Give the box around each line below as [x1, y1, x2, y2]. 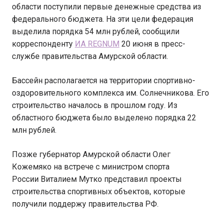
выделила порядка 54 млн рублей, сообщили [12, 27, 179, 36]
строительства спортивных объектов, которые [12, 187, 185, 196]
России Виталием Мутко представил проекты [12, 174, 182, 184]
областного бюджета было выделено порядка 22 [12, 113, 196, 122]
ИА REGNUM [75, 39, 119, 49]
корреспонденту [12, 39, 75, 49]
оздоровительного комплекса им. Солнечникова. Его [12, 88, 209, 98]
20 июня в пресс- [119, 39, 185, 49]
